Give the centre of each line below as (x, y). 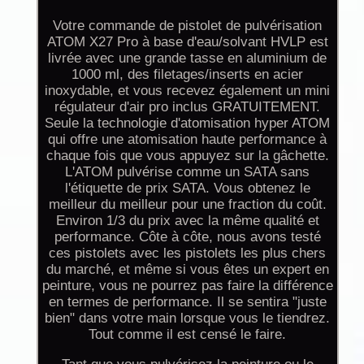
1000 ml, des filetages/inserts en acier (188, 74)
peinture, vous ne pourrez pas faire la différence (187, 285)
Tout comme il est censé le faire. (188, 334)
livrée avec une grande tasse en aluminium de (188, 58)
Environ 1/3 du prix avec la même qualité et (187, 220)
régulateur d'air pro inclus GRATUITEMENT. (188, 106)
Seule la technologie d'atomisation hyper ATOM (188, 123)
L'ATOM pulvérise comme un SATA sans (188, 171)
